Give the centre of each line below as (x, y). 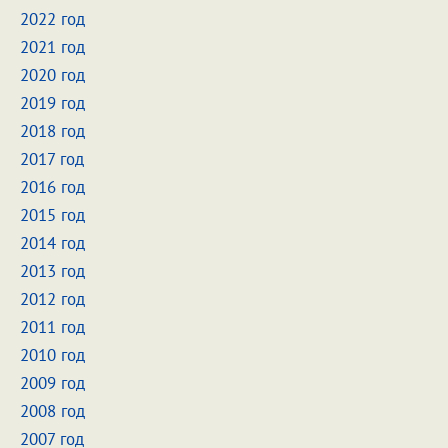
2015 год (52, 215)
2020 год (52, 75)
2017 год (52, 159)
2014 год (52, 243)
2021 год (52, 47)
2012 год (52, 299)
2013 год (52, 271)
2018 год (52, 131)
